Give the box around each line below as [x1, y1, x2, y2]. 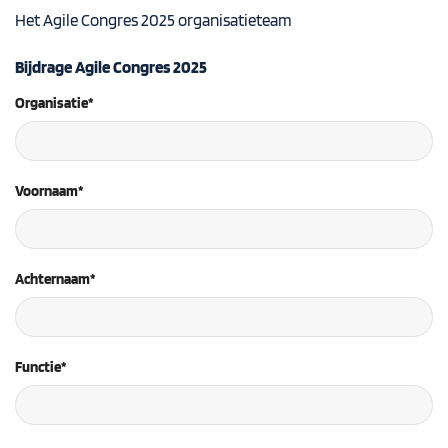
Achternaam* [15, 269, 96, 289]
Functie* [15, 357, 67, 377]
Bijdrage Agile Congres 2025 [15, 57, 207, 78]
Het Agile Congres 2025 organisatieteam [15, 9, 295, 30]
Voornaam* [15, 180, 84, 200]
